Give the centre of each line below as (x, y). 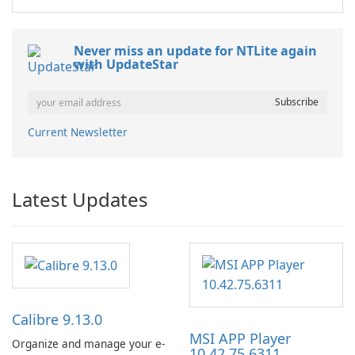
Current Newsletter (78, 132)
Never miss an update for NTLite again (195, 51)
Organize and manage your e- (88, 344)
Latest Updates (80, 200)
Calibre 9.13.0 (57, 320)
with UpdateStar (126, 65)
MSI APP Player (240, 339)
